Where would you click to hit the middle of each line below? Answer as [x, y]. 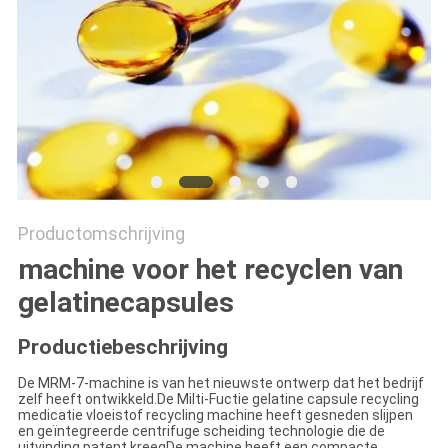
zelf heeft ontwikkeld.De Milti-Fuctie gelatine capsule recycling [218, 399]
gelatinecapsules [125, 303]
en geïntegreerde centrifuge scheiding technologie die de [201, 431]
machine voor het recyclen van [210, 270]
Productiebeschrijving [122, 347]
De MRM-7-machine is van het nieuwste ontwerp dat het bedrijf [220, 383]
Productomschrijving [101, 234]
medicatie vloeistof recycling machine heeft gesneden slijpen [215, 415]
